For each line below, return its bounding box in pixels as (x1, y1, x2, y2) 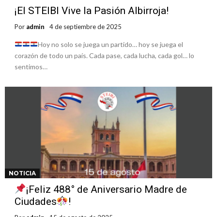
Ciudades (15, 195, 57, 207)
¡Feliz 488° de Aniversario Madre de (26, 183, 187, 195)
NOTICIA (9, 169, 36, 177)
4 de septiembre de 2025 (49, 22, 122, 31)
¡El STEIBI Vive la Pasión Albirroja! (15, 4, 169, 16)
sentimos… (15, 62, 47, 71)
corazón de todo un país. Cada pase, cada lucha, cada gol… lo (15, 51, 194, 60)
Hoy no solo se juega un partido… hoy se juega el (37, 40, 183, 48)
